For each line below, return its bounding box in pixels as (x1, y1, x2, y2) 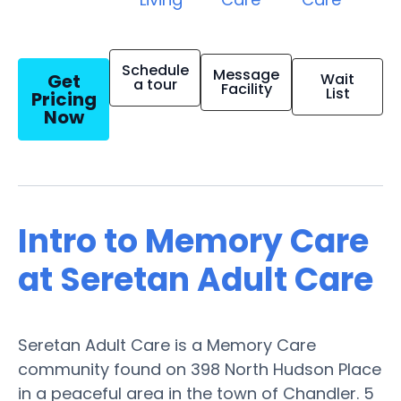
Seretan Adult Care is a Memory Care (18, 333, 316, 356)
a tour (132, 73, 177, 95)
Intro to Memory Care (18, 218, 369, 264)
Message (213, 64, 279, 85)
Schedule (121, 59, 189, 81)
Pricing (30, 86, 97, 112)
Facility (220, 78, 272, 99)
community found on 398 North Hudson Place (18, 357, 381, 380)
